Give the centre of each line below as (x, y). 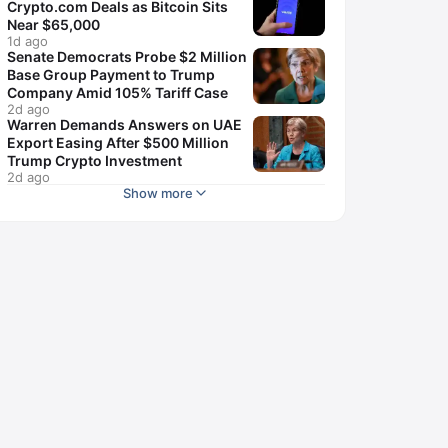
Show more (158, 193)
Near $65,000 (53, 24)
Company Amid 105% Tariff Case (117, 92)
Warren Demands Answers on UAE (124, 124)
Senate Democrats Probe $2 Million (127, 56)
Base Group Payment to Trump (111, 74)
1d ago (27, 41)
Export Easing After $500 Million (118, 142)
